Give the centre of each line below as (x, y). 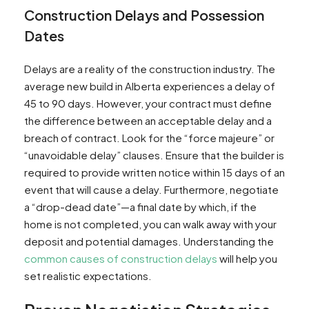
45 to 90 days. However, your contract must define (148, 103)
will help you (247, 259)
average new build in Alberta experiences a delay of (150, 86)
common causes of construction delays (121, 259)
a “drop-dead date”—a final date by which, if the (140, 207)
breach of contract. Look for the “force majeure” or (149, 138)
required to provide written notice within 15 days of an (154, 172)
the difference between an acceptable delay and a (148, 121)
